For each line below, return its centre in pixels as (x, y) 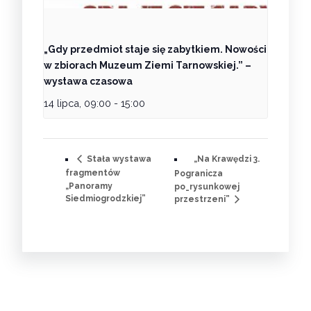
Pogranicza (198, 173)
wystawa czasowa (88, 81)
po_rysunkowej (207, 186)
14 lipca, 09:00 (77, 103)
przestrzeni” (203, 200)
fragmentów (93, 173)
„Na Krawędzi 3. (226, 159)
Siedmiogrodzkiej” (106, 199)
